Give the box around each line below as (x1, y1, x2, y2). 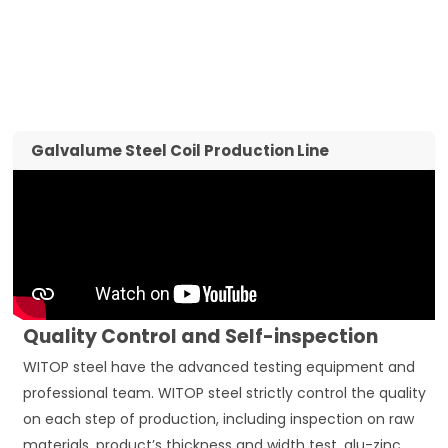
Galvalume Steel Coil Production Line (31, 139, 330, 161)
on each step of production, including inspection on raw (23, 408, 415, 429)
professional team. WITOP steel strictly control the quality (23, 382, 427, 403)
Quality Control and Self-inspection (23, 322, 379, 350)
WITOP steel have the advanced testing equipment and (23, 356, 416, 377)
